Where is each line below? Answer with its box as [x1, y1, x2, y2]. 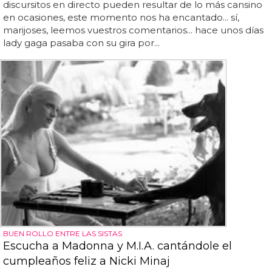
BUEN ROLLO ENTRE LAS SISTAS [3, 229, 122, 239]
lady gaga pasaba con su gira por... [3, 36, 160, 49]
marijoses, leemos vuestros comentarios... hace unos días [3, 24, 263, 36]
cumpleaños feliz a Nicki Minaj [3, 254, 170, 268]
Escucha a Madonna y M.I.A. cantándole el [3, 239, 232, 253]
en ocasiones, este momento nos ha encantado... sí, [3, 11, 239, 23]
